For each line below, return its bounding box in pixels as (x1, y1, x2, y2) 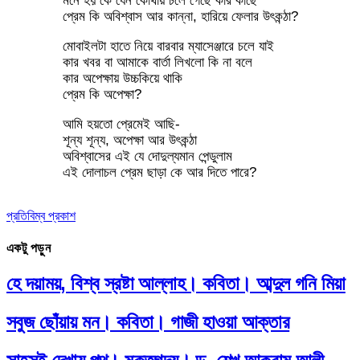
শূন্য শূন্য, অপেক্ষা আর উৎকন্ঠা (62, 133, 197, 149)
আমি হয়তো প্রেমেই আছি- (62, 117, 180, 133)
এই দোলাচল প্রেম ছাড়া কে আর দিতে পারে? (62, 165, 256, 181)
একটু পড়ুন (6, 240, 51, 255)
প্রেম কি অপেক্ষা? (62, 87, 141, 103)
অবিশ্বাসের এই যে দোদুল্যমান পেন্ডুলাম (62, 149, 232, 165)
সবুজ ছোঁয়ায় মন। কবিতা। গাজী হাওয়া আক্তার (6, 310, 290, 333)
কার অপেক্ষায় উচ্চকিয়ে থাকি (62, 71, 182, 87)
